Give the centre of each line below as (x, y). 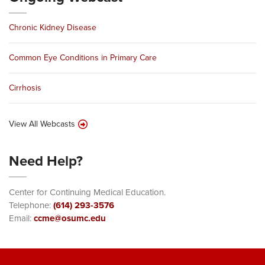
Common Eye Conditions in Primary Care (83, 58)
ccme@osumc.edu (70, 218)
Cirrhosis (25, 88)
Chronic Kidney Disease (53, 28)
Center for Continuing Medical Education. (87, 192)
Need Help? (46, 161)
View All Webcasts (42, 124)
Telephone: (31, 205)
